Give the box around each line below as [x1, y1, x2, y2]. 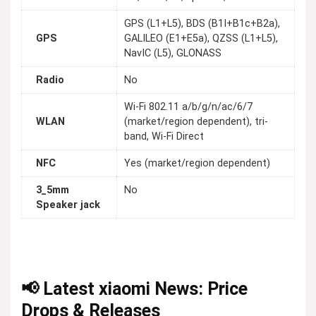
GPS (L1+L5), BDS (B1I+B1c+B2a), [124, 18, 280, 30]
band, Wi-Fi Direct [124, 130, 204, 143]
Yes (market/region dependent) [124, 157, 270, 170]
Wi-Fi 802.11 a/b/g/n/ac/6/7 [124, 101, 253, 114]
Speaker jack [36, 199, 100, 212]
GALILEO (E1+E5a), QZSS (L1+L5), [124, 32, 278, 45]
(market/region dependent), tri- [124, 116, 268, 128]
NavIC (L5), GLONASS [124, 47, 221, 60]
